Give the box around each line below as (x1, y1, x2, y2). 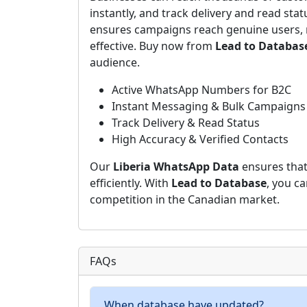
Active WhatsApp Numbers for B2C (112, 82, 291, 97)
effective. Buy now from (90, 38, 215, 53)
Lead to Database (171, 175, 267, 191)
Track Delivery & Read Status (112, 115, 260, 130)
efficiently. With (90, 175, 171, 191)
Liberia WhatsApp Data (113, 159, 239, 174)
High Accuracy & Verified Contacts (112, 132, 288, 147)
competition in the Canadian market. (90, 192, 280, 207)
